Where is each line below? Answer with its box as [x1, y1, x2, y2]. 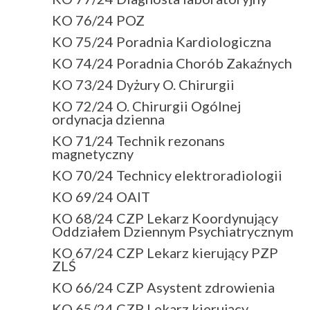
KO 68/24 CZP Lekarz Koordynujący [52, 209, 278, 226]
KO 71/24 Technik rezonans [52, 131, 225, 149]
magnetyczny [52, 145, 134, 162]
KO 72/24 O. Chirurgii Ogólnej [52, 97, 241, 114]
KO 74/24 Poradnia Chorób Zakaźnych [52, 54, 292, 71]
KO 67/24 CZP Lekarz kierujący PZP [52, 244, 278, 261]
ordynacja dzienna [52, 110, 165, 127]
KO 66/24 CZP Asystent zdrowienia [52, 278, 275, 295]
